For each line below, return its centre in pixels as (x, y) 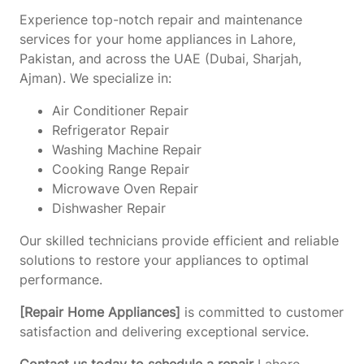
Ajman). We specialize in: (95, 78)
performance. (61, 279)
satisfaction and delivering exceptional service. (164, 331)
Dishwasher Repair (109, 208)
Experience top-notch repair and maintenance (161, 19)
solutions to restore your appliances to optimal (164, 260)
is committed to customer (262, 312)
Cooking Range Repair (121, 169)
